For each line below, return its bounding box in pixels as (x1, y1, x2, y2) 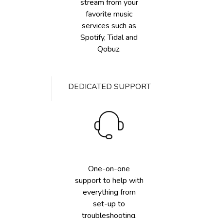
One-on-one (88, 163, 130, 174)
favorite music (86, 9, 132, 19)
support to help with (74, 175, 144, 186)
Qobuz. (97, 44, 121, 54)
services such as (82, 20, 136, 31)
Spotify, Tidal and (80, 32, 138, 43)
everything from (82, 187, 136, 198)
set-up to (93, 199, 125, 209)
